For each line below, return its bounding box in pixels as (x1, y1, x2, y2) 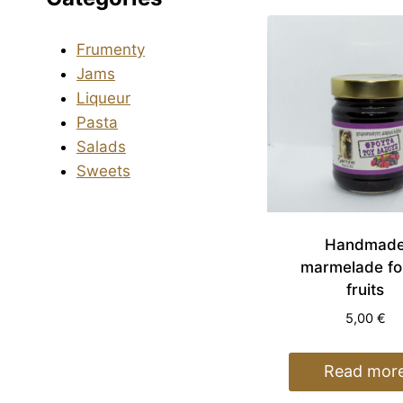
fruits (346, 280, 385, 299)
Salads (76, 137, 126, 156)
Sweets (76, 161, 130, 180)
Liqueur (76, 88, 130, 107)
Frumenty (76, 40, 145, 58)
